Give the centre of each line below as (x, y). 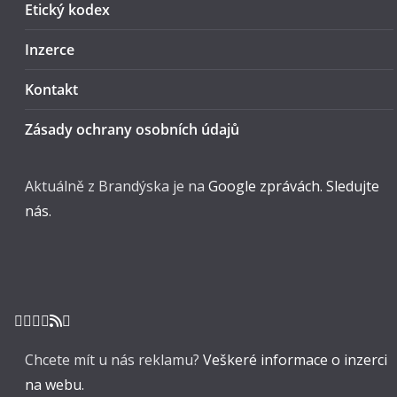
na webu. (56, 385)
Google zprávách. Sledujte (294, 186)
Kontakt (51, 90)
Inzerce (50, 50)
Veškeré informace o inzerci (295, 360)
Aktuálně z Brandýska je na (117, 186)
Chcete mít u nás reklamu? (114, 360)
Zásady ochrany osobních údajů (132, 129)
